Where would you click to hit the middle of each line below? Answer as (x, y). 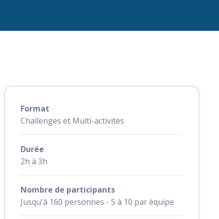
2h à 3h (34, 161)
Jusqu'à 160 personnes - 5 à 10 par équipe (97, 202)
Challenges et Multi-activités (72, 121)
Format (35, 109)
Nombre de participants (68, 190)
